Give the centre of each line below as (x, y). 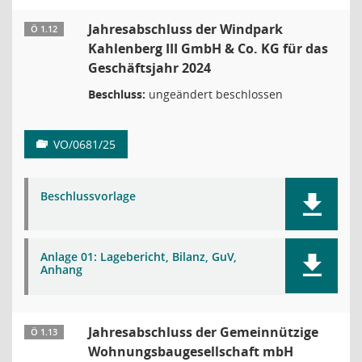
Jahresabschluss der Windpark (185, 29)
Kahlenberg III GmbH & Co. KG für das (208, 48)
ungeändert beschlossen (214, 94)
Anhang (61, 269)
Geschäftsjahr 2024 (149, 68)
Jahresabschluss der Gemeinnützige (203, 332)
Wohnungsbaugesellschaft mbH (191, 351)
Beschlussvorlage (88, 196)
